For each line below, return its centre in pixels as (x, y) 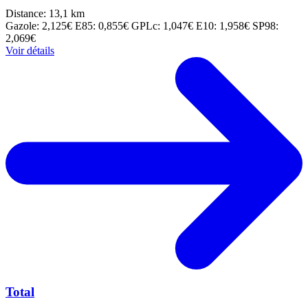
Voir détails (30, 51)
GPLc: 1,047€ (164, 26)
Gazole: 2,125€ (40, 26)
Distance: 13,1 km (45, 14)
